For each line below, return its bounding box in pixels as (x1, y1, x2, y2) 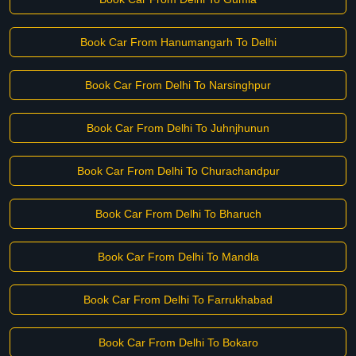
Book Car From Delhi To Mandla (97, 250, 259, 263)
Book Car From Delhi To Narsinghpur (85, 79, 271, 91)
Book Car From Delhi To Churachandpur (76, 164, 280, 177)
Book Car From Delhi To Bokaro (98, 336, 258, 349)
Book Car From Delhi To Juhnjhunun (87, 122, 269, 134)
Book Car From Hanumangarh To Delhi (79, 36, 277, 48)
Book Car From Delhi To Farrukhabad (83, 293, 273, 306)
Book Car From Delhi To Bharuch (95, 207, 261, 220)
